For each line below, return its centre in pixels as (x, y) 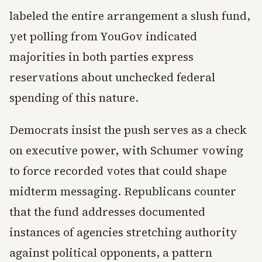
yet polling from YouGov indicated (103, 37)
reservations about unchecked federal (112, 77)
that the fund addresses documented (107, 212)
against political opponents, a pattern (111, 253)
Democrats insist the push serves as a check (128, 130)
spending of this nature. (74, 98)
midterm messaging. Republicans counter (123, 192)
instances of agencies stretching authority (123, 232)
